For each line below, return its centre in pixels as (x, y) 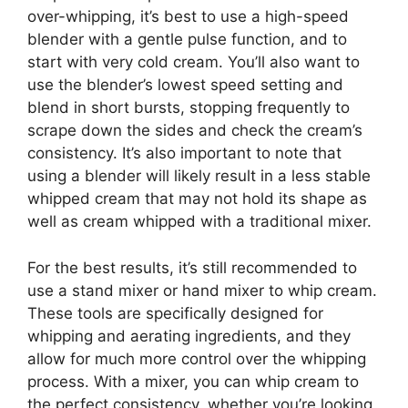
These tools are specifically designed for (175, 313)
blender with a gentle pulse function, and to (187, 39)
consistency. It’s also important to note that (184, 153)
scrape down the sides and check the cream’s (195, 130)
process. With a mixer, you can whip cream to (193, 381)
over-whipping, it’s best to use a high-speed (188, 16)
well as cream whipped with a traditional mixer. (199, 221)
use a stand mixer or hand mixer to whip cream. (202, 290)
